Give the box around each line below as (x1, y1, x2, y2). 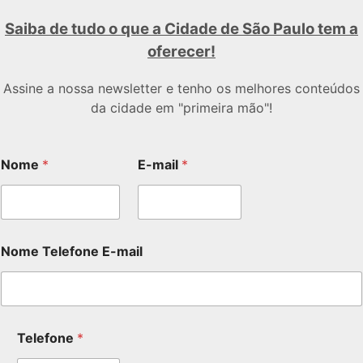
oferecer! (147, 42, 216, 62)
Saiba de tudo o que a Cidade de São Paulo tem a (5, 19, 358, 39)
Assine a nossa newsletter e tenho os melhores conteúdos (3, 79, 360, 96)
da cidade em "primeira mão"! (91, 99, 272, 116)
